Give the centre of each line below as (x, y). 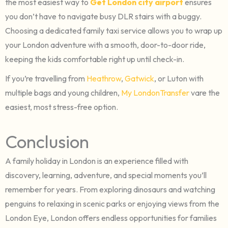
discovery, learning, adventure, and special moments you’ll (106, 175)
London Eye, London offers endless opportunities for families (111, 218)
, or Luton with (179, 78)
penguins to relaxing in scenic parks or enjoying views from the (112, 203)
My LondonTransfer (156, 92)
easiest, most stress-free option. (62, 107)
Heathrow (104, 78)
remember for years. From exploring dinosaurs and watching (110, 189)
